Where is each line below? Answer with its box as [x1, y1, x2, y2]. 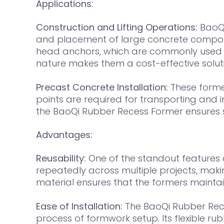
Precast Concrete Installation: [36, 80, 168, 93]
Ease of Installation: [36, 199, 122, 212]
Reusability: [36, 152, 86, 165]
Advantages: [36, 128, 92, 141]
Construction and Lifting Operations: [36, 21, 197, 34]
